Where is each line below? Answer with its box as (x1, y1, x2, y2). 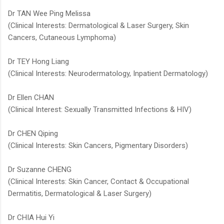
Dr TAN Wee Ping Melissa (8, 9, 90, 18)
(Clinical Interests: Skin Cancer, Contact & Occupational (8, 177, 189, 186)
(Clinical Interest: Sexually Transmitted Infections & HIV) (8, 105, 191, 114)
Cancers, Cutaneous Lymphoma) (8, 33, 116, 42)
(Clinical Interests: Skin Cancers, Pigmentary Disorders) (8, 141, 188, 150)
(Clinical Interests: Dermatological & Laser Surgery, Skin (8, 21, 189, 30)
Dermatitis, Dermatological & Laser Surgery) (8, 189, 151, 198)
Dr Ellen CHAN (8, 93, 54, 102)
